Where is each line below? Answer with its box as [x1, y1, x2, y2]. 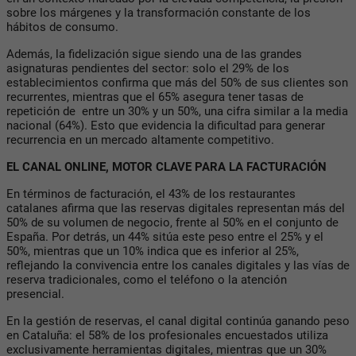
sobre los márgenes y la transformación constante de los [6, 5, 311, 20]
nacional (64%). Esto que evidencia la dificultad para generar [6, 118, 325, 133]
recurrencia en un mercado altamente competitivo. [6, 132, 277, 147]
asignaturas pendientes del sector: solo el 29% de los [6, 60, 289, 75]
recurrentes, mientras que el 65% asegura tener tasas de [6, 89, 304, 104]
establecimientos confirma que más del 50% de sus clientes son [6, 75, 348, 90]
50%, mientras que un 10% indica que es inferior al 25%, [6, 243, 299, 258]
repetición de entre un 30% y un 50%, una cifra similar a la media [6, 103, 348, 118]
